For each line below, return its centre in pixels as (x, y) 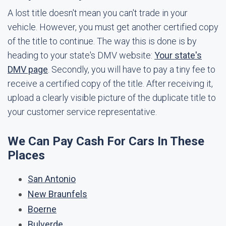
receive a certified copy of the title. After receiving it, (110, 83)
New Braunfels (58, 194)
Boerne (42, 209)
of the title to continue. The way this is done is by (102, 41)
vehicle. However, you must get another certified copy (113, 27)
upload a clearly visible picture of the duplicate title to (112, 98)
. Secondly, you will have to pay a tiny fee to (132, 69)
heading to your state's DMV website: (81, 55)
